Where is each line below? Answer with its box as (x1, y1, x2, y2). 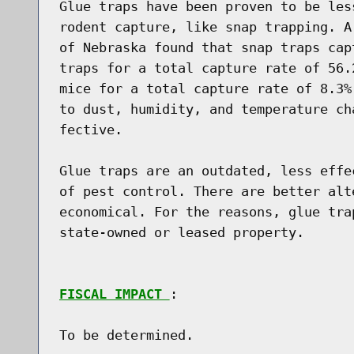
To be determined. (58, 326, 194, 343)
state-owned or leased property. (58, 224, 304, 240)
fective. (58, 121, 122, 137)
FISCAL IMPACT (58, 285, 170, 302)
